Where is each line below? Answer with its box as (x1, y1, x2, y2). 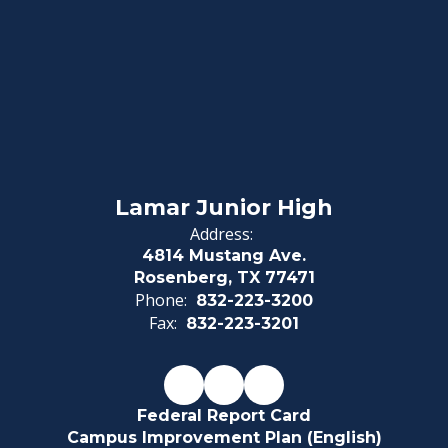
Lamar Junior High (115, 193, 333, 221)
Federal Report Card (137, 405, 311, 425)
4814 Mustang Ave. (142, 245, 306, 265)
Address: (190, 222, 253, 245)
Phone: (135, 288, 187, 311)
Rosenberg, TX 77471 (133, 267, 315, 287)
